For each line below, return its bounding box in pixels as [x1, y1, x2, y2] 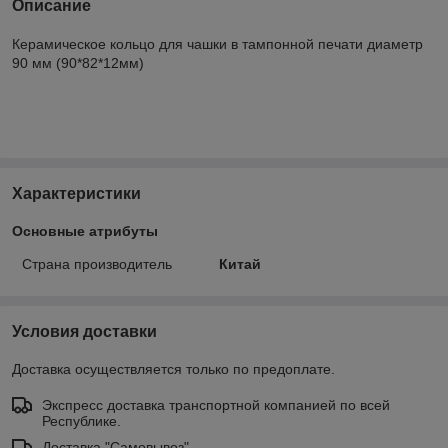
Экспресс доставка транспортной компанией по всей [42, 396, 390, 413]
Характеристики [12, 184, 141, 202]
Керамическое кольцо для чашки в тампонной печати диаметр [12, 35, 423, 52]
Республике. [42, 412, 121, 429]
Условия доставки [12, 322, 157, 340]
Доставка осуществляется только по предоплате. [12, 360, 335, 377]
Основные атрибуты [12, 222, 158, 239]
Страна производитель [22, 255, 172, 272]
